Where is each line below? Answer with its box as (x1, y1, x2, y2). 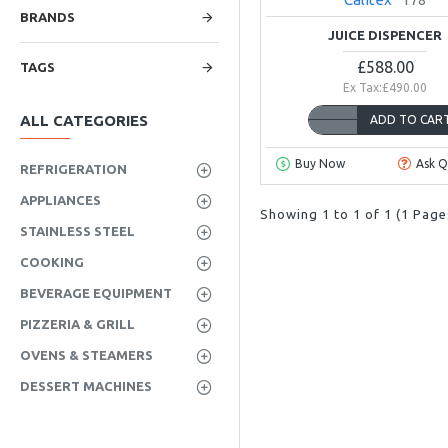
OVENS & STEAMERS (20, 348, 153, 362)
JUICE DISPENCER (328, 28, 443, 42)
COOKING (20, 255, 84, 269)
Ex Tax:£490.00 (343, 81, 428, 94)
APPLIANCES (20, 193, 101, 207)
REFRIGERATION (20, 162, 127, 176)
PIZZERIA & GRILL (20, 317, 135, 331)
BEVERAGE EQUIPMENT (20, 286, 172, 300)
